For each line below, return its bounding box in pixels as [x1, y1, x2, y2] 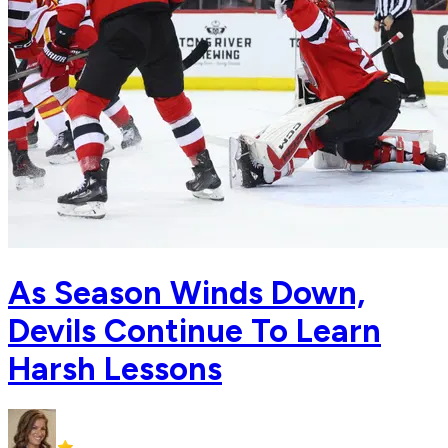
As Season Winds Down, [8, 273, 365, 312]
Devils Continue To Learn [8, 311, 381, 350]
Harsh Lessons [8, 349, 222, 388]
